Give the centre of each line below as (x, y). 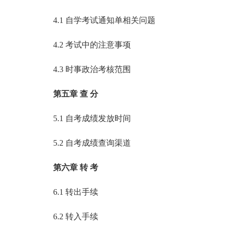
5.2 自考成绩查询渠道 (84, 143)
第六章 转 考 (76, 167)
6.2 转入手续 (67, 216)
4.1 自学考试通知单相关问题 (96, 20)
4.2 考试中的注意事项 (84, 45)
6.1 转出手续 (67, 192)
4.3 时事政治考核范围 (84, 69)
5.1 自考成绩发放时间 (84, 118)
